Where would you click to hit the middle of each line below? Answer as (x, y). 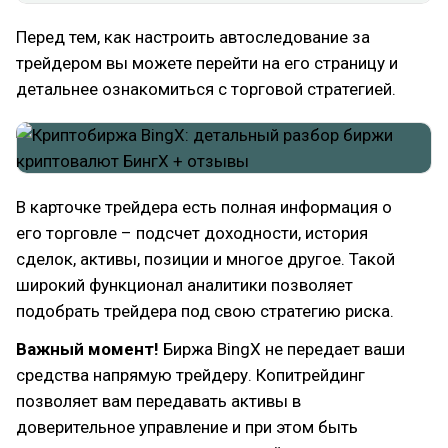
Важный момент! (89, 348)
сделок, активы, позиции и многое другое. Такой (205, 258)
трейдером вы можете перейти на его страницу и (207, 62)
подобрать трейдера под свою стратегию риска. (205, 310)
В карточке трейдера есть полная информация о (204, 206)
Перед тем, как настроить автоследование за (193, 36)
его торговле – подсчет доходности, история (192, 232)
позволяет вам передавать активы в (158, 400)
